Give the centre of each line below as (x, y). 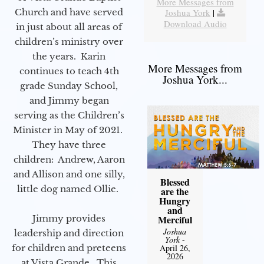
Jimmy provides (69, 219)
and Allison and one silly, (69, 174)
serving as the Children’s (69, 115)
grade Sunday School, (69, 86)
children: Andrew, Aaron (69, 160)
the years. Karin (69, 57)
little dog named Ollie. (69, 189)
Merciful (175, 219)
